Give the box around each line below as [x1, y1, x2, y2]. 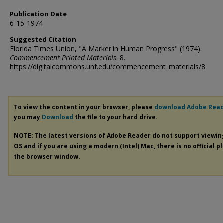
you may [14, 113, 42, 121]
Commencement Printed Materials [10, 53, 116, 62]
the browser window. [14, 152, 80, 161]
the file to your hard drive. [73, 113, 158, 121]
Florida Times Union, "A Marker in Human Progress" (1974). [10, 44, 202, 53]
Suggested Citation [10, 35, 76, 44]
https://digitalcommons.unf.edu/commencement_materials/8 [10, 62, 205, 71]
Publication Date [10, 9, 67, 18]
